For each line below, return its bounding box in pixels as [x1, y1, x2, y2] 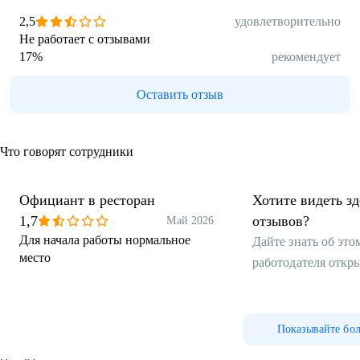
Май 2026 [166, 215, 214, 227]
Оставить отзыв [137, 88, 223, 101]
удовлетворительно [235, 14, 341, 28]
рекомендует [272, 50, 341, 63]
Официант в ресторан [19, 192, 155, 208]
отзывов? [252, 213, 309, 229]
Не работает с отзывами [19, 32, 150, 46]
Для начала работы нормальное [19, 233, 190, 247]
